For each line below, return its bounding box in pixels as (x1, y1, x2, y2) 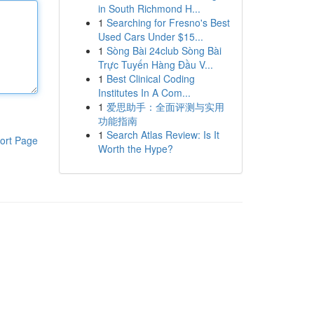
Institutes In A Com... (97, 86, 191, 100)
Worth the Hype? (97, 142, 173, 156)
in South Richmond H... (97, 1, 200, 15)
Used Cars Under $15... (97, 29, 203, 43)
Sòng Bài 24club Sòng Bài (106, 43, 221, 57)
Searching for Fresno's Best (106, 15, 230, 29)
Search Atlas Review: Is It (106, 128, 219, 142)
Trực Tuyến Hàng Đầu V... (97, 57, 213, 71)
